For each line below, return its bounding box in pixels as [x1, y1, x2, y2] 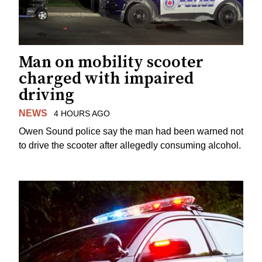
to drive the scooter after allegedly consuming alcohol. [19, 140, 241, 150]
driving [19, 85, 74, 106]
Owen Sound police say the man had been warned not [19, 126, 243, 136]
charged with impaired [19, 68, 194, 89]
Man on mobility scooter [19, 52, 204, 73]
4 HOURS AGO [53, 109, 110, 119]
